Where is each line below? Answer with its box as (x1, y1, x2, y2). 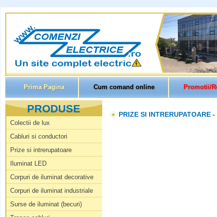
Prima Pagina (23, 83, 64, 91)
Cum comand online (93, 83, 155, 91)
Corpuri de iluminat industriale (10, 187, 93, 194)
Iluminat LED (10, 160, 46, 167)
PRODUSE (27, 103, 80, 115)
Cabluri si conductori (10, 133, 67, 140)
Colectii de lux (10, 119, 50, 126)
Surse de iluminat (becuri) (10, 201, 82, 208)
